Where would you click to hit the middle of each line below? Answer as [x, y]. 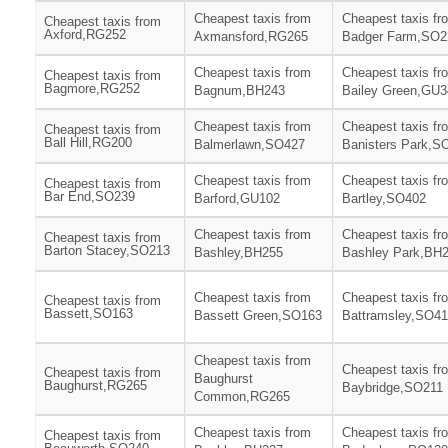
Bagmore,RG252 [92, 89]
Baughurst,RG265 [95, 386]
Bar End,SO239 [89, 197]
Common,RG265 [242, 397]
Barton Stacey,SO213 [107, 251]
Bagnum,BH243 [239, 91]
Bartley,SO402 [384, 199]
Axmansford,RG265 [251, 37]
